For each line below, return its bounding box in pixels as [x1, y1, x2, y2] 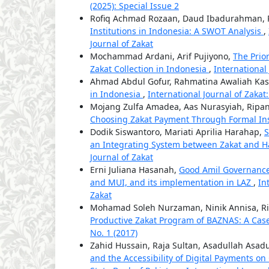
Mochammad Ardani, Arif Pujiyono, [90, 50, 233, 62]
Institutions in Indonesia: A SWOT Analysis [90, 25, 264, 37]
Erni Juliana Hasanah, [90, 164, 179, 176]
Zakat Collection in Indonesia [90, 63, 209, 75]
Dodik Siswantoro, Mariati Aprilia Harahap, [90, 126, 264, 138]
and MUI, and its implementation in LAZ [90, 177, 253, 189]
